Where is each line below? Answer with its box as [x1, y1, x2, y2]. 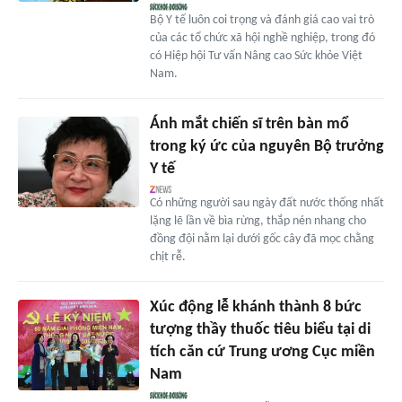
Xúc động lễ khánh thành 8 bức [149, 299, 362, 317]
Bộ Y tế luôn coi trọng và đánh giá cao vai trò [149, 13, 374, 28]
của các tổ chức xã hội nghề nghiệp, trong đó [149, 31, 375, 46]
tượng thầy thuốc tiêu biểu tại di [149, 321, 371, 339]
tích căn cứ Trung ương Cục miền [149, 344, 375, 362]
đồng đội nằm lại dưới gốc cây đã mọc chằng [149, 232, 374, 247]
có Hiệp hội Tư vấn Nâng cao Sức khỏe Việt [149, 49, 363, 64]
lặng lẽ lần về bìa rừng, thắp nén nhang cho [149, 214, 366, 229]
